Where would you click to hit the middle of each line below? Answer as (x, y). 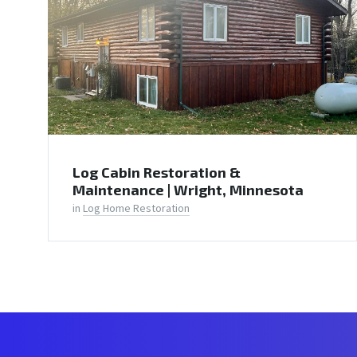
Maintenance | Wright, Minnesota (188, 189)
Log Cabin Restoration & (157, 172)
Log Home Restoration (136, 208)
